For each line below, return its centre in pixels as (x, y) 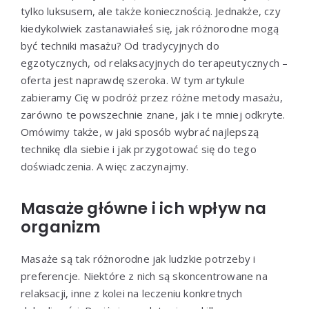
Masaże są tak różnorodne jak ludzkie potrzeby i (138, 258)
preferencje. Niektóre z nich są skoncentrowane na (144, 276)
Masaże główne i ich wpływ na (144, 208)
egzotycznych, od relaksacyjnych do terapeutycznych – (154, 62)
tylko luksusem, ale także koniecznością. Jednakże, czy (151, 11)
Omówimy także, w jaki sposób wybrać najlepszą (140, 131)
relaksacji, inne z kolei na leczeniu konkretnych (132, 293)
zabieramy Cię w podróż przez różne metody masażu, (152, 97)
